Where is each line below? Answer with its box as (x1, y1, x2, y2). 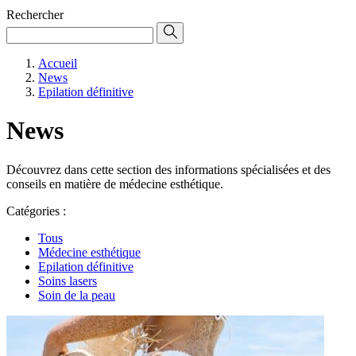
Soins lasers (38, 273, 97, 288)
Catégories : (6, 203, 66, 218)
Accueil (38, 56, 77, 70)
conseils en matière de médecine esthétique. (6, 176, 223, 191)
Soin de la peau (38, 288, 115, 302)
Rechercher (6, 7, 64, 21)
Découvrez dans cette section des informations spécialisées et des (6, 162, 331, 176)
